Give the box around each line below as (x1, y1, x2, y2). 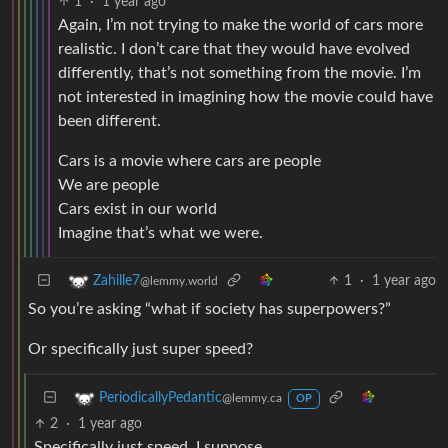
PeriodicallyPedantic (99, 390, 222, 405)
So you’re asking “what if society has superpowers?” (28, 300, 391, 317)
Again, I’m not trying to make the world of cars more (58, 16, 423, 33)
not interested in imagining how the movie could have (58, 88, 433, 105)
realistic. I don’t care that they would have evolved (58, 40, 410, 57)
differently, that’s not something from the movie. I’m (58, 64, 421, 81)
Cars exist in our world (58, 200, 217, 217)
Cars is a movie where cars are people (58, 152, 321, 169)
